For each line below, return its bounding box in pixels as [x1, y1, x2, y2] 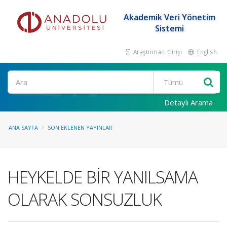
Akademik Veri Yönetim [123, 12, 215, 23]
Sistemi [155, 23, 184, 34]
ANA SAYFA [9, 124, 38, 131]
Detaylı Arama [164, 97, 213, 107]
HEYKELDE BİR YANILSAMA [8, 165, 198, 188]
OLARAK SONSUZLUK [8, 187, 162, 211]
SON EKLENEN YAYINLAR [48, 124, 112, 131]
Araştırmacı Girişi [132, 48, 182, 56]
